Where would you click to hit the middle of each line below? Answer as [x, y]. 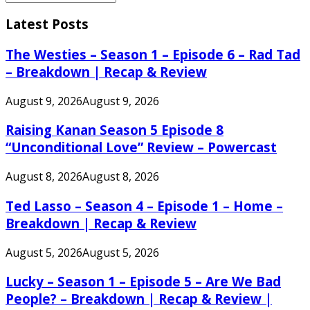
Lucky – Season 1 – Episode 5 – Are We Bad [143, 282]
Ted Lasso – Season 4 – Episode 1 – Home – [144, 206]
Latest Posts [47, 24]
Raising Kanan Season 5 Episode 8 [115, 130]
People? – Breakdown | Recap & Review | [139, 299]
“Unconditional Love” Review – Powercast [141, 147]
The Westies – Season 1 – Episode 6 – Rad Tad [153, 54]
